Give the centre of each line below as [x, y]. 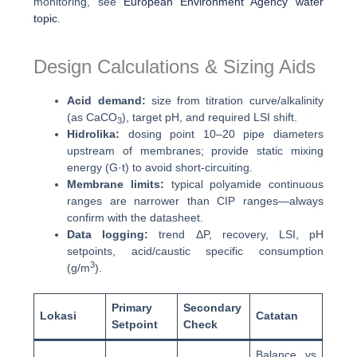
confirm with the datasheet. [135, 218]
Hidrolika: [94, 134]
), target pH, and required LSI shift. [210, 118]
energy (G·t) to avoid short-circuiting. [160, 168]
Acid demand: [106, 101]
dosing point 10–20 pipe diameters [222, 134]
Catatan [277, 316]
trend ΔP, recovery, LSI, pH [236, 235]
